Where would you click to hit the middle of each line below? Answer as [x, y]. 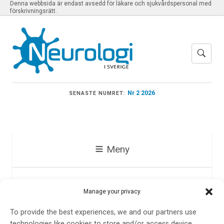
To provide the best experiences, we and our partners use [103, 212]
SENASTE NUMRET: [97, 93]
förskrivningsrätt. [33, 11]
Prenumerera [75, 193]
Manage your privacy [112, 192]
